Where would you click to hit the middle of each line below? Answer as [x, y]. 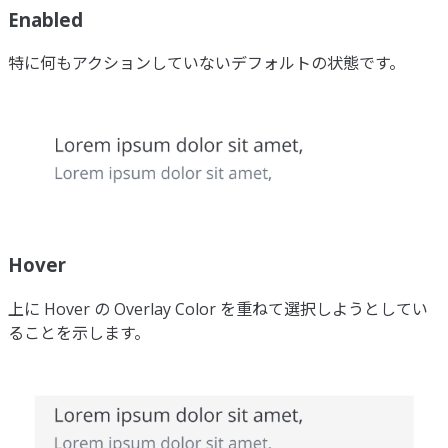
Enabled [45, 19]
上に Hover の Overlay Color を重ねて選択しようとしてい [218, 308]
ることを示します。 [79, 332]
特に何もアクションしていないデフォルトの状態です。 [206, 63]
